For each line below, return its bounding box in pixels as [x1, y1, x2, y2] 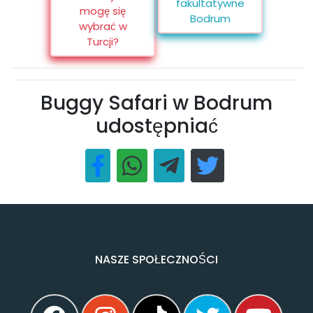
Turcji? [87, 34, 119, 49]
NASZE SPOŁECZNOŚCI [95, 251, 218, 268]
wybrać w [78, 18, 127, 34]
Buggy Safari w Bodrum [41, 89, 272, 117]
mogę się [80, 3, 126, 18]
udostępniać [95, 112, 218, 140]
